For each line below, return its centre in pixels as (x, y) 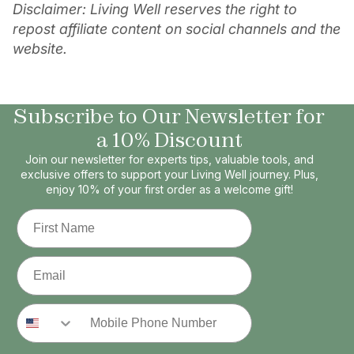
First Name (48, 215)
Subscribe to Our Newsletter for (169, 117)
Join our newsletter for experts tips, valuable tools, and (169, 160)
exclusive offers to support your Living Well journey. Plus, (169, 175)
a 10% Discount (169, 140)
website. (40, 49)
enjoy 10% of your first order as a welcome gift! (169, 190)
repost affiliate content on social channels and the (177, 29)
